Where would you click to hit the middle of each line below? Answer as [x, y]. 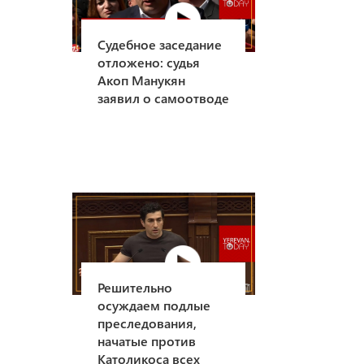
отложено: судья [149, 62]
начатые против [147, 341]
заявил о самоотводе [164, 97]
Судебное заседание [160, 44]
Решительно [135, 288]
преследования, [147, 323]
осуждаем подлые [154, 305]
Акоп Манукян [142, 80]
